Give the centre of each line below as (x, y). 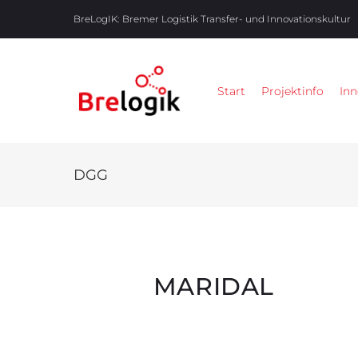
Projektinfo (292, 91)
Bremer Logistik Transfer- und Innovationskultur (236, 19)
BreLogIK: (96, 19)
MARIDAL (214, 287)
